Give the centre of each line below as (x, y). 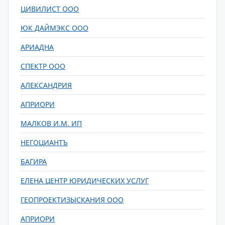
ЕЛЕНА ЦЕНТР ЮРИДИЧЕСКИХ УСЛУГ (85, 181)
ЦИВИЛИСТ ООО (50, 9)
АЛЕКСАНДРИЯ (46, 85)
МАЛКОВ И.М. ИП (51, 123)
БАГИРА (34, 161)
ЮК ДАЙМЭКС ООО (54, 28)
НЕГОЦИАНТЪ (44, 142)
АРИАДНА (37, 47)
